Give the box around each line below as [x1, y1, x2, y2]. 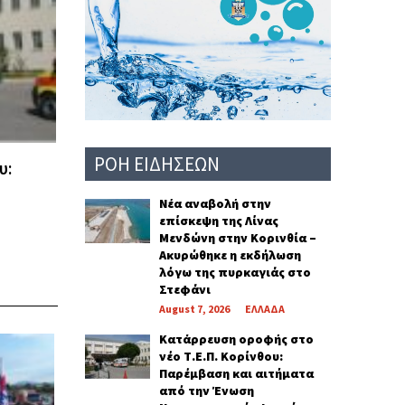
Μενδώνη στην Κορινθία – [158, 229, 316, 246]
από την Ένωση [158, 381, 254, 399]
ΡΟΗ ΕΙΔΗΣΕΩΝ [93, 151, 220, 176]
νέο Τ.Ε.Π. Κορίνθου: [158, 347, 283, 364]
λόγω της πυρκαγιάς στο [158, 263, 311, 280]
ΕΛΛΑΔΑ [244, 301, 285, 316]
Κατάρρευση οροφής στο [158, 330, 314, 347]
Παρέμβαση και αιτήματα [158, 364, 314, 381]
